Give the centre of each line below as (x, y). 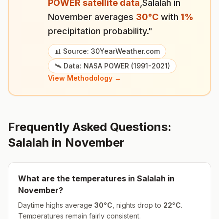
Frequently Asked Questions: (90, 127)
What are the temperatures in (77, 178)
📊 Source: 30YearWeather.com (107, 51)
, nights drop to (138, 205)
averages (114, 17)
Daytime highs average (56, 205)
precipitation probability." (100, 31)
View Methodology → (85, 78)
